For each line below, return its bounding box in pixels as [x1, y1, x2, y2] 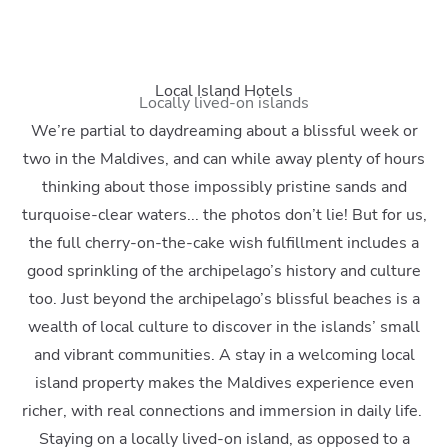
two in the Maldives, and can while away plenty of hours [23, 147, 425, 170]
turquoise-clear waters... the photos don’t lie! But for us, [21, 203, 427, 226]
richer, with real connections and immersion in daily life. [22, 399, 426, 422]
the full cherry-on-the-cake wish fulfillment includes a [29, 231, 419, 254]
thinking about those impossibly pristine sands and [41, 175, 407, 198]
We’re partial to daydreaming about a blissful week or [30, 119, 418, 142]
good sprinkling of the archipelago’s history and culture [27, 259, 421, 282]
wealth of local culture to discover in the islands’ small [28, 315, 420, 338]
